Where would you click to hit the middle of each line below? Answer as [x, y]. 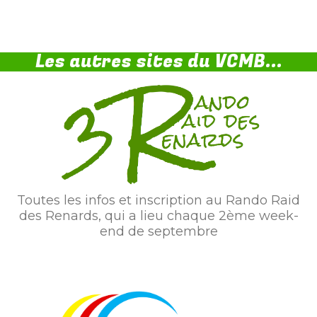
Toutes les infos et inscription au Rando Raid [158, 200]
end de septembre [158, 231]
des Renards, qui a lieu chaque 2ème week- [158, 215]
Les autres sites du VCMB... [158, 62]
